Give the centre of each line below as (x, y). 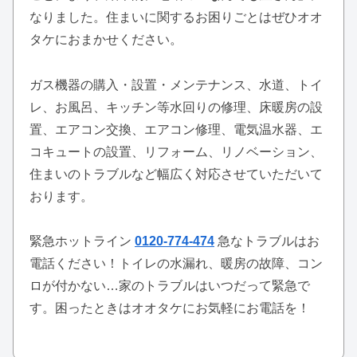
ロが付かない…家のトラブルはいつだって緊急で (170, 286)
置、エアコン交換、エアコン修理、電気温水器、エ (176, 129)
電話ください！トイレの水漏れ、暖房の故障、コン (176, 264)
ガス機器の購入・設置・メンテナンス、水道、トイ (176, 84)
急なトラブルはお (269, 241)
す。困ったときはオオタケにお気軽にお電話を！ (170, 308)
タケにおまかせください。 (106, 39)
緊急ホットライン (82, 241)
